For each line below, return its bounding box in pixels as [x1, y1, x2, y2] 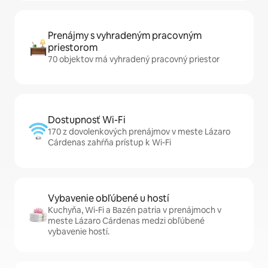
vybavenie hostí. [48, 226, 109, 237]
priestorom [48, 41, 98, 54]
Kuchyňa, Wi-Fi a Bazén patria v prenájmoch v [48, 205, 221, 216]
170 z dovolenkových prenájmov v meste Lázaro [48, 126, 230, 138]
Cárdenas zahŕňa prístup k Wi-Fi [48, 137, 171, 148]
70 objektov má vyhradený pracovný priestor [48, 54, 220, 65]
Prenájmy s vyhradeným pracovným [48, 29, 202, 42]
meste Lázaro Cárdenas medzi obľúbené [48, 215, 205, 227]
